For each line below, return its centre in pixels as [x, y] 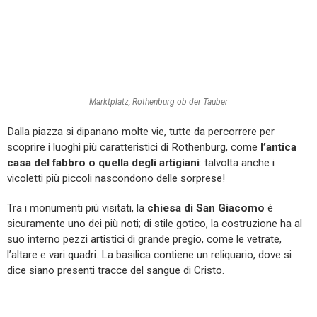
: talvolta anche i [237, 163]
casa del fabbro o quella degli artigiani [103, 163]
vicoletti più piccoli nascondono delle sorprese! [116, 179]
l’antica [278, 148]
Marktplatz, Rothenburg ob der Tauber [158, 102]
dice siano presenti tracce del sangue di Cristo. [116, 271]
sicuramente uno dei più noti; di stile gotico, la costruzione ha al [155, 224]
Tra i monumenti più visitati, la [77, 208]
